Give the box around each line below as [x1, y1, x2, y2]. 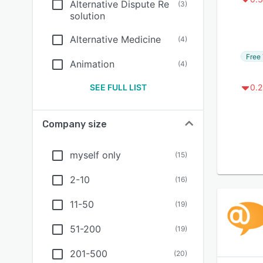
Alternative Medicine [70, 33, 161, 45]
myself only [70, 149, 121, 161]
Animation [70, 58, 114, 70]
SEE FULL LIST [89, 82, 147, 92]
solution [70, 10, 105, 22]
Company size [42, 119, 107, 130]
